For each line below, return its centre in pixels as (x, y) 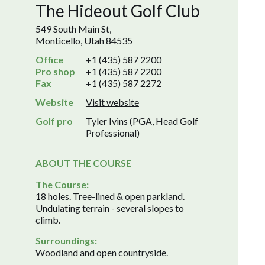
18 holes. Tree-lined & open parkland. (110, 196)
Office (49, 59)
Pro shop (55, 71)
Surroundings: (66, 240)
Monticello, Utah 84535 (84, 41)
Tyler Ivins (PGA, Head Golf (142, 121)
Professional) (112, 133)
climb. (48, 220)
